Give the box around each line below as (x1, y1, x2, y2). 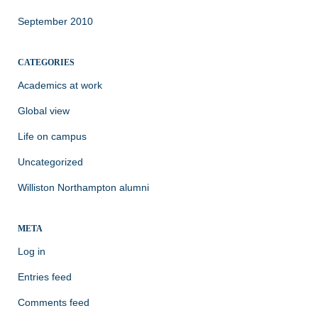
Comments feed (18, 296, 89, 308)
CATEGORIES (18, 57, 75, 67)
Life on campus (18, 130, 87, 142)
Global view (18, 104, 70, 116)
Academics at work (18, 79, 102, 91)
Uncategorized (18, 155, 83, 168)
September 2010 (18, 15, 93, 27)
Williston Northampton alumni (18, 181, 149, 193)
